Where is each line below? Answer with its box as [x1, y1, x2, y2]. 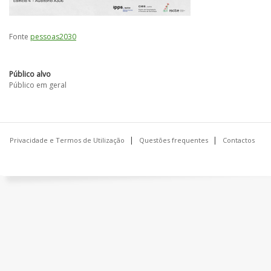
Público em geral [9, 80, 67, 90]
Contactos [222, 135, 255, 145]
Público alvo [9, 69, 51, 79]
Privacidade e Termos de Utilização [9, 135, 125, 145]
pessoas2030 [30, 31, 76, 42]
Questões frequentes [139, 135, 208, 145]
